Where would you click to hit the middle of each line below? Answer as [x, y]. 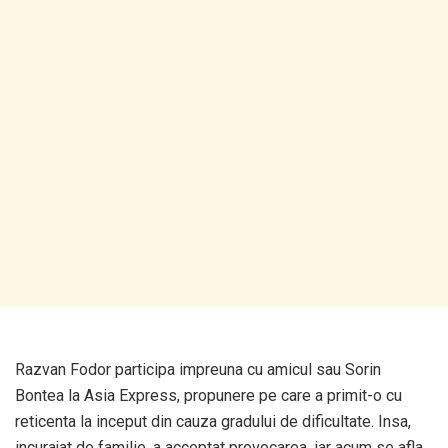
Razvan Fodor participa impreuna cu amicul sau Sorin [198, 369]
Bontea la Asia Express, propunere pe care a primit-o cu [208, 395]
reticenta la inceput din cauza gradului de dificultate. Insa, [213, 421]
